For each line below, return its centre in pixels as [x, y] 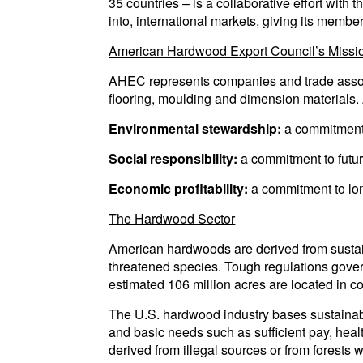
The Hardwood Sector [172, 218]
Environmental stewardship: [195, 128]
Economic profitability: [179, 188]
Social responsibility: [173, 158]
